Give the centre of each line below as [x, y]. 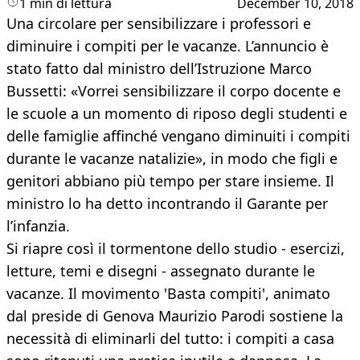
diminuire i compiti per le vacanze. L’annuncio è [168, 46]
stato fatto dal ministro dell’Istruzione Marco [159, 69]
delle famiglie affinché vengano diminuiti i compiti [178, 136]
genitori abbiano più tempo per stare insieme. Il [170, 181]
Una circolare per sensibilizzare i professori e [159, 24]
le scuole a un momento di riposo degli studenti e [177, 114]
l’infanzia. [38, 226]
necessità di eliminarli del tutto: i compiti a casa [170, 339]
